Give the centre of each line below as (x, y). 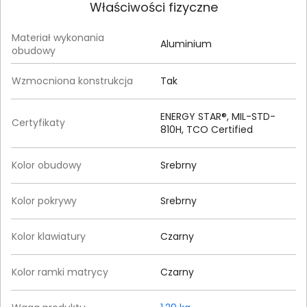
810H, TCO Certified (207, 130)
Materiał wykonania (58, 38)
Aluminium (186, 44)
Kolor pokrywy (44, 201)
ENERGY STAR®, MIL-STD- (218, 117)
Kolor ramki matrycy (60, 272)
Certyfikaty (38, 123)
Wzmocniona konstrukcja (72, 81)
